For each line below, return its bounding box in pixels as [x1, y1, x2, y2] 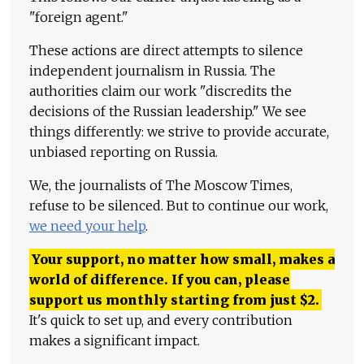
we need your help [29, 218, 145, 235]
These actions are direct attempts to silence [29, 42, 303, 59]
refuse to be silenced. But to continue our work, [29, 197, 328, 214]
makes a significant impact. [29, 332, 200, 349]
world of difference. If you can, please [29, 271, 290, 288]
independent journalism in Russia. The [29, 63, 275, 80]
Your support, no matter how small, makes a [32, 251, 335, 268]
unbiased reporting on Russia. [29, 144, 218, 161]
